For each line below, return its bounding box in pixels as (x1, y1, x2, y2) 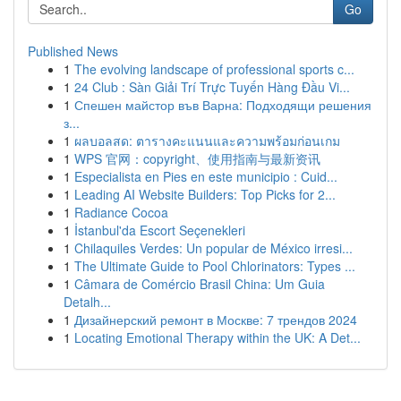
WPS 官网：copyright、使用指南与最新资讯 (74, 149, 320, 167)
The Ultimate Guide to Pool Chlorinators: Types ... (74, 257, 355, 275)
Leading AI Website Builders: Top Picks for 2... (74, 185, 336, 203)
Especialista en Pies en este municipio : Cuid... (74, 167, 337, 185)
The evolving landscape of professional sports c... (74, 60, 354, 78)
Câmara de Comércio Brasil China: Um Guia (74, 275, 325, 293)
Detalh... (64, 293, 111, 311)
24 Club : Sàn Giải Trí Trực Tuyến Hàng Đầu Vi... (74, 78, 350, 96)
